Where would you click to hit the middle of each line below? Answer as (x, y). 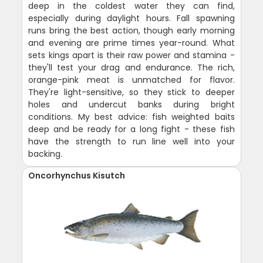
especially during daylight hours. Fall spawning (131, 18)
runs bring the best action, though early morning (131, 30)
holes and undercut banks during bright (131, 104)
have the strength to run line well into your (131, 141)
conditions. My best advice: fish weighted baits (131, 117)
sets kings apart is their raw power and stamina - (131, 55)
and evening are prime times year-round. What (131, 43)
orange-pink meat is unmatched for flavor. (131, 80)
